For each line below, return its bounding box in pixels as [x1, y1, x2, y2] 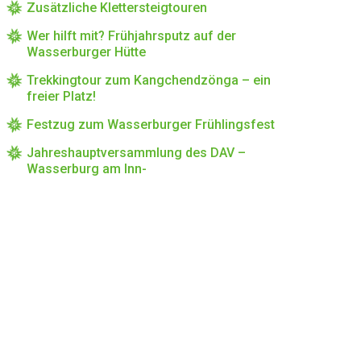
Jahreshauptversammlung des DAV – [27, 145, 246, 160]
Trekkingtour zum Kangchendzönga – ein [27, 73, 271, 88]
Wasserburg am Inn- [27, 161, 147, 176]
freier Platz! [27, 89, 96, 104]
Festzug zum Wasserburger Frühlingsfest [27, 117, 275, 132]
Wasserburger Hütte [27, 44, 146, 60]
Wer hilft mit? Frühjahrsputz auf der [27, 28, 236, 44]
